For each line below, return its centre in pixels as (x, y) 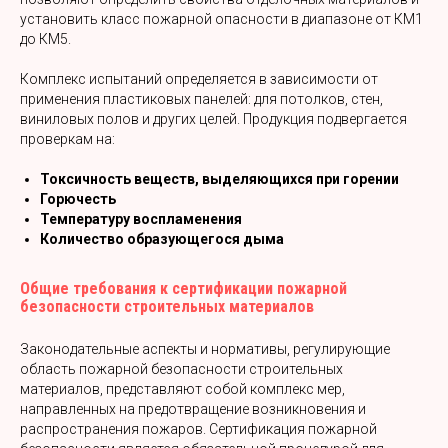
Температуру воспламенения (141, 219)
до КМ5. (45, 39)
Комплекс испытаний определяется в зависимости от (199, 79)
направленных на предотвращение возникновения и (193, 409)
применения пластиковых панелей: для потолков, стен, (201, 99)
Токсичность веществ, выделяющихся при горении (219, 179)
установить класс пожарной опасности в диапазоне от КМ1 (221, 19)
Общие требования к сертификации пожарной (183, 288)
